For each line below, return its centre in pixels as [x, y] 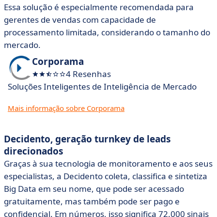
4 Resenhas [88, 74]
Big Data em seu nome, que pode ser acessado [94, 189]
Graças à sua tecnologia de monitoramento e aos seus [108, 163]
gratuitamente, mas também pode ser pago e [92, 201]
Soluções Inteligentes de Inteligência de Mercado [102, 86]
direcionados [33, 151]
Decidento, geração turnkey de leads [87, 139]
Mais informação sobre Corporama [66, 108]
